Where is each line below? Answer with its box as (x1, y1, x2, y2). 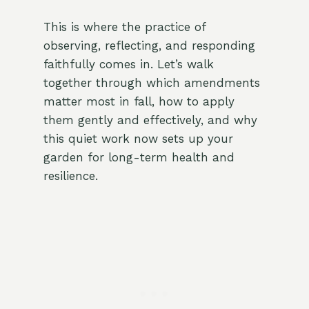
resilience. (43, 169, 98, 183)
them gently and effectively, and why (43, 113, 257, 128)
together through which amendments (43, 76, 260, 90)
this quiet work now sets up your (43, 132, 233, 146)
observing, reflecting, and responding (43, 39, 255, 53)
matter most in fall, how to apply (43, 94, 235, 109)
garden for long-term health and (43, 150, 235, 165)
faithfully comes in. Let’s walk (43, 57, 214, 72)
